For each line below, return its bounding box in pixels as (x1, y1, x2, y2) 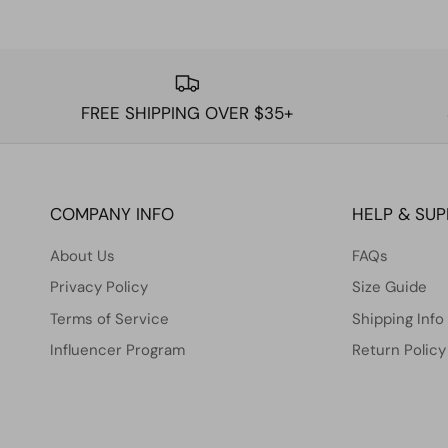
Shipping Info (352, 308, 444, 329)
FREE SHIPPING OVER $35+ (80, 101, 293, 124)
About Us (50, 245, 115, 266)
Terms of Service (50, 308, 169, 329)
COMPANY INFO (50, 202, 174, 225)
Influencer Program (50, 340, 185, 361)
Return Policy (352, 340, 446, 361)
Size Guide (352, 277, 427, 298)
